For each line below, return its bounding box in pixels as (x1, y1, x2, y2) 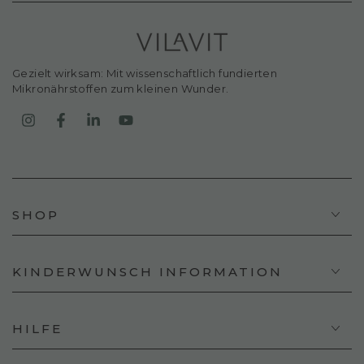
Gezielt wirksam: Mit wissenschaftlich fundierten (12, 66, 278, 80)
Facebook (67, 104, 128, 119)
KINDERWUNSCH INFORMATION (12, 263, 283, 279)
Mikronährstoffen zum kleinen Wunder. (12, 81, 229, 95)
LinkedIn (100, 104, 154, 119)
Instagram (35, 104, 98, 119)
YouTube (132, 104, 186, 119)
